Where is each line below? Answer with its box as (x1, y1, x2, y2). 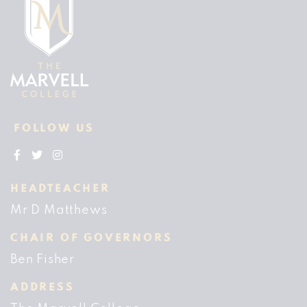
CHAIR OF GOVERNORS (10, 233, 173, 243)
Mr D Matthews (10, 204, 108, 216)
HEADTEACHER (10, 184, 110, 194)
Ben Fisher (10, 254, 75, 265)
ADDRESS (10, 282, 75, 293)
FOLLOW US (14, 123, 95, 134)
